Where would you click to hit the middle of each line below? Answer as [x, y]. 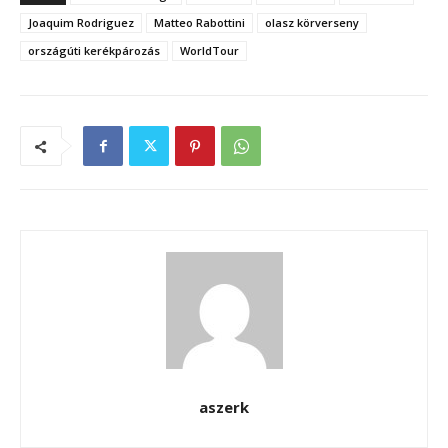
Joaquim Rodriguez [81, 23]
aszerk [224, 407]
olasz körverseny [312, 23]
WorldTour [209, 51]
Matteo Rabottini [199, 23]
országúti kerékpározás [94, 51]
